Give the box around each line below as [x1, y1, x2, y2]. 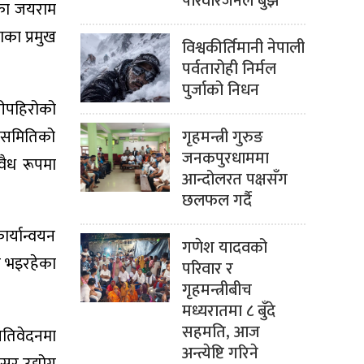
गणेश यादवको [181, 233, 267, 262]
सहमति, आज [181, 318, 260, 346]
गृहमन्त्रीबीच [181, 275, 252, 304]
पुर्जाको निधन [181, 76, 259, 104]
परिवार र [181, 254, 233, 283]
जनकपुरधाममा [181, 144, 269, 172]
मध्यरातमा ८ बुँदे [181, 297, 275, 325]
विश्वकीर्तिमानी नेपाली [181, 33, 305, 62]
